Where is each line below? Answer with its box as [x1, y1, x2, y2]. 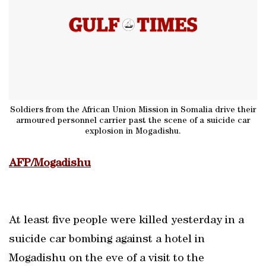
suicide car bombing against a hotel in [9, 234, 205, 246]
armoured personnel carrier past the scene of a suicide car [15, 116, 251, 125]
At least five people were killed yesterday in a [9, 215, 244, 227]
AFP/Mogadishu [9, 158, 91, 170]
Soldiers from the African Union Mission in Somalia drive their [9, 106, 256, 115]
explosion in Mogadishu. [85, 127, 181, 136]
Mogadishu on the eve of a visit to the [9, 253, 204, 265]
